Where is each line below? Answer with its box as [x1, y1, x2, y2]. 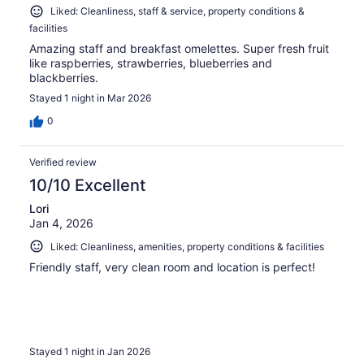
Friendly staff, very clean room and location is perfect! [29, 260, 315, 275]
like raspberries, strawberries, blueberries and [29, 55, 272, 70]
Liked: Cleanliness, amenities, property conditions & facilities [50, 240, 324, 253]
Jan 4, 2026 [29, 215, 93, 230]
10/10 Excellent [29, 175, 145, 195]
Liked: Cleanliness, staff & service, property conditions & [50, 5, 305, 18]
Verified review [29, 155, 97, 168]
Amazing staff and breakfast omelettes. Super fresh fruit [29, 41, 329, 55]
